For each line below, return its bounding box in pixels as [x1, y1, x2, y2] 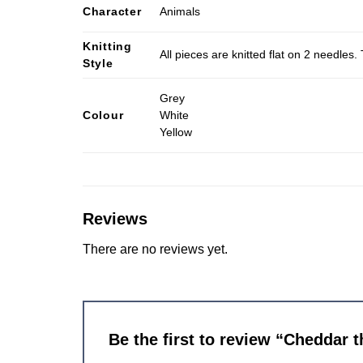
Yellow [160, 126, 193, 139]
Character [83, 4, 142, 18]
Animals [160, 5, 201, 19]
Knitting [83, 39, 132, 53]
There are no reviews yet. [83, 241, 228, 256]
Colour [83, 108, 124, 122]
